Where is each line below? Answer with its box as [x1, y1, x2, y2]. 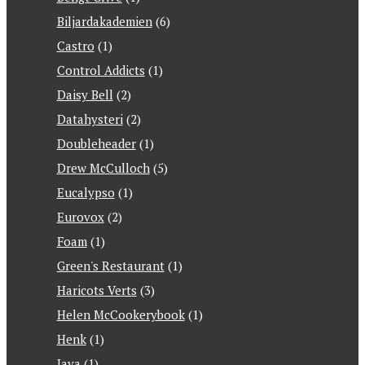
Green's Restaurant [56, 257, 165, 274]
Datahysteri [56, 111, 123, 127]
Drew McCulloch [56, 160, 150, 176]
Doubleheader [56, 135, 136, 152]
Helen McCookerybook [56, 306, 185, 323]
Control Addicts [56, 62, 145, 78]
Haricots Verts [56, 282, 137, 298]
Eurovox [56, 209, 104, 225]
